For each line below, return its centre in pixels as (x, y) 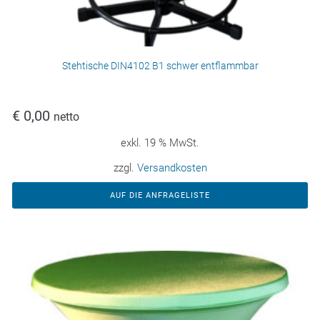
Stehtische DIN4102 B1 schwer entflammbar (160, 66)
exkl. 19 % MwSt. (160, 143)
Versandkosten (172, 168)
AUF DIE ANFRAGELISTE (160, 196)
